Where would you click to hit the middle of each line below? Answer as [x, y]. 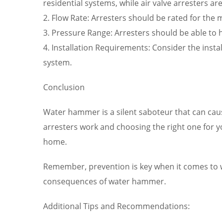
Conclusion [64, 87]
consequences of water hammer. [105, 181]
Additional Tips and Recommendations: [116, 206]
